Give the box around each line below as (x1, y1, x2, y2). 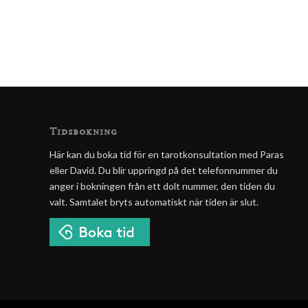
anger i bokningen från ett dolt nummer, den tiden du (49, 179, 275, 192)
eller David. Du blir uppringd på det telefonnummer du (49, 164, 278, 176)
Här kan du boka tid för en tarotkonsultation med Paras (49, 148, 284, 160)
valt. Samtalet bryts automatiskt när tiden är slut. (49, 195, 258, 208)
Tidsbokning (49, 127, 118, 138)
